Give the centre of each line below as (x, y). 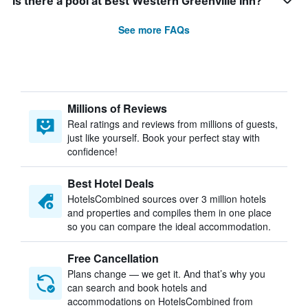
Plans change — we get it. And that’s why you (166, 274)
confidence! (92, 151)
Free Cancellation (113, 258)
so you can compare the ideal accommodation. (169, 226)
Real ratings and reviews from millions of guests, (173, 124)
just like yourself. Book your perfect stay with (164, 137)
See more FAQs (154, 30)
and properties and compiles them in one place (169, 212)
